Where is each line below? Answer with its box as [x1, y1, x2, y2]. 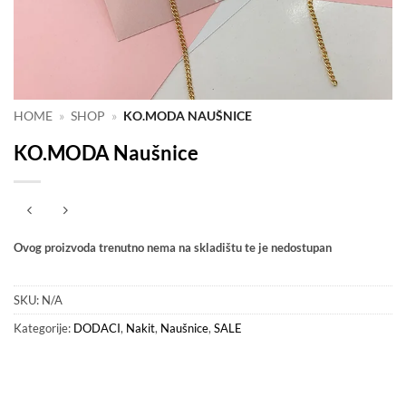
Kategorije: [14, 320, 73, 335]
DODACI [73, 320, 121, 335]
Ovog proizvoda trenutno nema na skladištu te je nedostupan [14, 240, 332, 256]
